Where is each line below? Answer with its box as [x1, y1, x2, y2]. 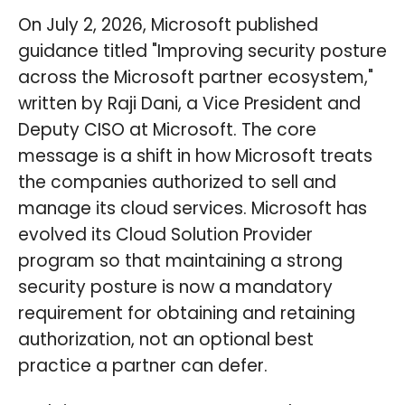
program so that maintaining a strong [18, 248, 343, 273]
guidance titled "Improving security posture [18, 38, 387, 63]
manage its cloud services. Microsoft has [18, 195, 367, 221]
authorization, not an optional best [18, 326, 314, 352]
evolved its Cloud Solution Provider [18, 221, 313, 247]
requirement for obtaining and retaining [18, 300, 355, 325]
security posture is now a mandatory [18, 274, 333, 299]
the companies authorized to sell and [18, 169, 336, 194]
